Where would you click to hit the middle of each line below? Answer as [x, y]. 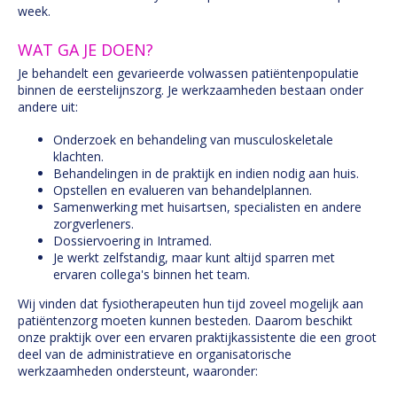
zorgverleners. [93, 224]
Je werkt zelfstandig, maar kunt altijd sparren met [194, 257]
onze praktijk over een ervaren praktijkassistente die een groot [197, 337]
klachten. [78, 156]
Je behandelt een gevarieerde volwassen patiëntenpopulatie [188, 73]
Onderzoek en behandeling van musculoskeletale [193, 140]
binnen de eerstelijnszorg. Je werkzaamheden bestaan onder [191, 90]
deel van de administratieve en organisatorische [155, 354]
